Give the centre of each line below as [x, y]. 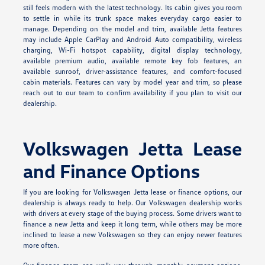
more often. [41, 245]
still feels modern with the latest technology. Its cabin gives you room [132, 7]
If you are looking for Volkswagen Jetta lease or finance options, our [132, 192]
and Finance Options [111, 170]
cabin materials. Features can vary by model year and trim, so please [132, 82]
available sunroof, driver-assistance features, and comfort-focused [132, 71]
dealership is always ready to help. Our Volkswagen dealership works [132, 202]
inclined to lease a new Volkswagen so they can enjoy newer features [132, 234]
